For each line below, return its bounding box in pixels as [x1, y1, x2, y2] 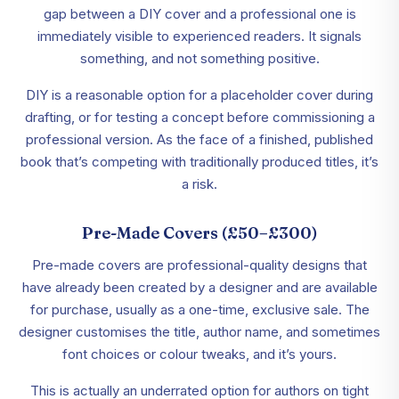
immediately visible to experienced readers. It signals [37, 28, 362, 45]
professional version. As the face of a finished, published [26, 131, 373, 149]
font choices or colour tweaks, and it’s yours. [62, 346, 337, 363]
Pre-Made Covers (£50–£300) [81, 223, 318, 244]
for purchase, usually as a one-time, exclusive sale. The [29, 301, 370, 319]
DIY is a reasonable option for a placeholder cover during [26, 86, 373, 104]
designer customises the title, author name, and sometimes [19, 323, 380, 341]
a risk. [182, 175, 217, 193]
